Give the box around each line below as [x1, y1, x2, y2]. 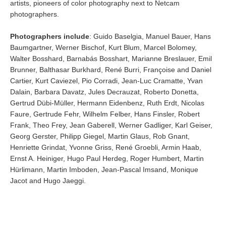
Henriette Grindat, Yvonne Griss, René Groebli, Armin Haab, [10, 143, 201, 151]
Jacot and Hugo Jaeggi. [10, 177, 86, 185]
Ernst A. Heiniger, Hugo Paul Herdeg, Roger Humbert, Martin [10, 154, 204, 162]
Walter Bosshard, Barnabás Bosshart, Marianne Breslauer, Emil [10, 54, 212, 63]
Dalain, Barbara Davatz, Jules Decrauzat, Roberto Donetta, [10, 88, 199, 96]
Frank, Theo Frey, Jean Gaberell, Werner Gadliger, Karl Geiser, [10, 121, 212, 129]
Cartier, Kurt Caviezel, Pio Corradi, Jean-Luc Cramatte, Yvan [10, 77, 203, 85]
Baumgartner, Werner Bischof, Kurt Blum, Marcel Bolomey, [10, 43, 197, 51]
